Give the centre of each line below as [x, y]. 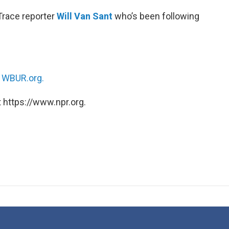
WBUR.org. [23, 78]
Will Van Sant [85, 16]
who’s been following [156, 16]
